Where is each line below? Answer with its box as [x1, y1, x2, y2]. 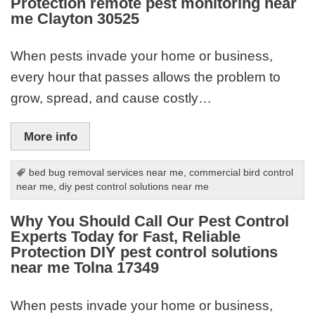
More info [23, 129, 77, 144]
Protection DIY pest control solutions [11, 243, 278, 262]
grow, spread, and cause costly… [11, 91, 212, 106]
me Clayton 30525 [11, 9, 140, 27]
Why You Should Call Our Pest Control [11, 212, 290, 231]
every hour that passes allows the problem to [11, 70, 281, 85]
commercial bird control [189, 167, 294, 178]
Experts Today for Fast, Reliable [11, 228, 241, 246]
